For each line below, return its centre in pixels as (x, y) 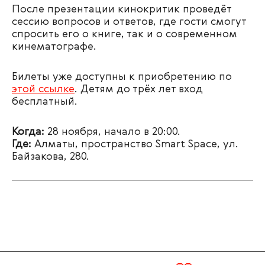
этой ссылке (43, 90)
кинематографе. (54, 47)
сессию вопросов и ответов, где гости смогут (129, 22)
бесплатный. (45, 102)
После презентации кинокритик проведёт (122, 10)
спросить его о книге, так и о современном (125, 35)
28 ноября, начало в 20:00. (112, 132)
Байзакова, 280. (51, 157)
